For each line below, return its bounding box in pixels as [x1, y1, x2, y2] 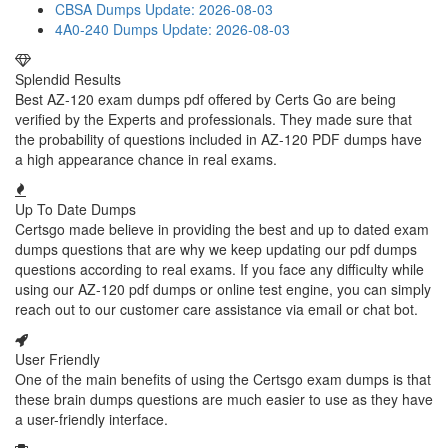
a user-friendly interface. [15, 409, 168, 429]
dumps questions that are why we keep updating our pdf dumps [15, 239, 417, 259]
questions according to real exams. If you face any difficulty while [15, 259, 424, 279]
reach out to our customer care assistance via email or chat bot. [15, 299, 418, 319]
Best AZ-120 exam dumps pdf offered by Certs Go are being [15, 89, 396, 109]
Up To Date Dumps [15, 199, 136, 219]
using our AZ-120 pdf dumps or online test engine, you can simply [15, 279, 431, 299]
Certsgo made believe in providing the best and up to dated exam [15, 219, 429, 239]
